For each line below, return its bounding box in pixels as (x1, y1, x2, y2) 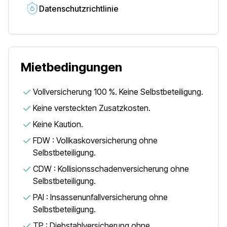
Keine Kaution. (33, 119, 83, 129)
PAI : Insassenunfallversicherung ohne (33, 192, 168, 202)
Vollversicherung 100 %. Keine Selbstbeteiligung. (33, 87, 203, 97)
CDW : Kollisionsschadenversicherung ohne (33, 164, 189, 174)
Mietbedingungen (21, 60, 122, 74)
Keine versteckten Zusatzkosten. (33, 103, 150, 113)
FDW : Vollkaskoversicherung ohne (33, 135, 158, 145)
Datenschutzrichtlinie (39, 4, 119, 14)
